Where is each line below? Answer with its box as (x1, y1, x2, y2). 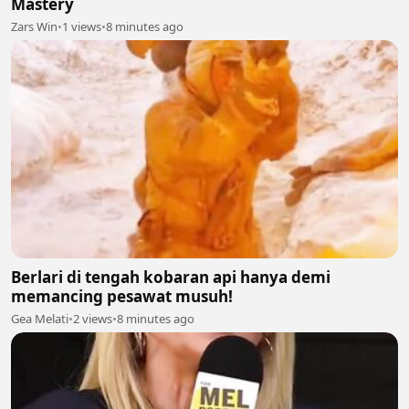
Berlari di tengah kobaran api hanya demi (11, 266, 330, 288)
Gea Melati (11, 309, 68, 327)
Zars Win (11, 18, 58, 36)
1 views (62, 18, 101, 36)
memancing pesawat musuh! (11, 285, 233, 307)
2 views (73, 309, 112, 327)
